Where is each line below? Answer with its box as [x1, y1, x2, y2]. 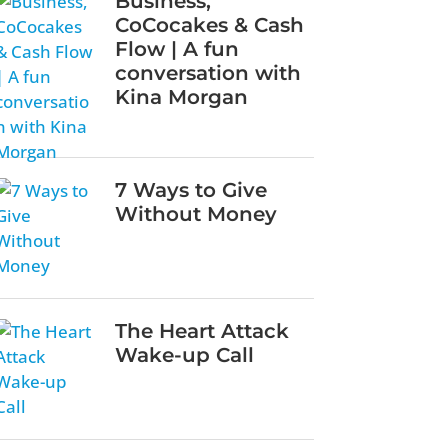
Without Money [114, 201, 277, 226]
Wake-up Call [114, 342, 254, 367]
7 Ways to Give [114, 177, 267, 202]
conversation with [114, 60, 301, 85]
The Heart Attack [114, 318, 289, 343]
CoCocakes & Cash [114, 12, 304, 37]
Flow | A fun [114, 36, 239, 61]
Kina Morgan [114, 84, 248, 109]
